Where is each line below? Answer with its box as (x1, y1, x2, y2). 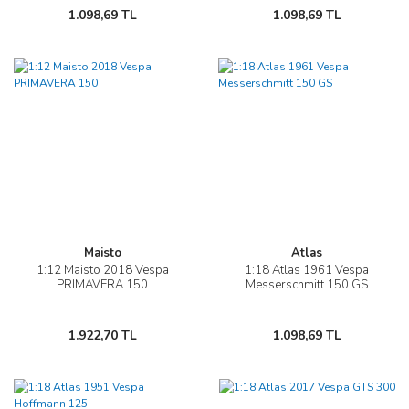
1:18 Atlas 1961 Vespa (245, 262, 369, 279)
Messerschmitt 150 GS (246, 277, 368, 294)
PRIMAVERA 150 (57, 277, 148, 294)
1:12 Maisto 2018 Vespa (36, 262, 169, 279)
